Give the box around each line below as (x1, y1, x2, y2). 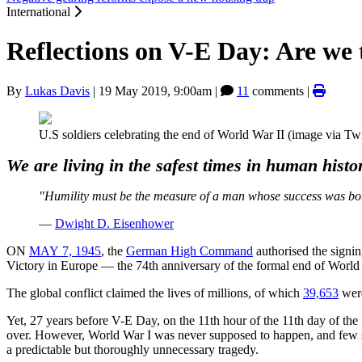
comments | (249, 83, 313, 98)
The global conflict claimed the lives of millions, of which (6, 285, 303, 300)
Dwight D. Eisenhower (55, 216, 174, 230)
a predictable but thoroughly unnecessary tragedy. (6, 342, 259, 356)
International (6, 5, 74, 19)
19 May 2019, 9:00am (99, 83, 212, 98)
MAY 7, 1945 (29, 243, 101, 258)
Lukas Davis (25, 83, 90, 98)
